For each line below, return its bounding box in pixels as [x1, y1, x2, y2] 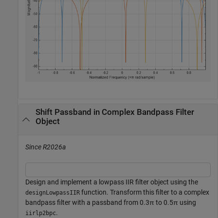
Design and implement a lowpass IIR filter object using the [25, 178, 198, 186]
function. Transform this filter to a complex [80, 188, 209, 197]
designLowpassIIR [25, 189, 80, 197]
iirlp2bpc [25, 210, 56, 217]
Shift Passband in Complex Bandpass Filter [35, 107, 194, 117]
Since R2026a [25, 143, 66, 151]
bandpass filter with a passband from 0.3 [25, 199, 149, 207]
